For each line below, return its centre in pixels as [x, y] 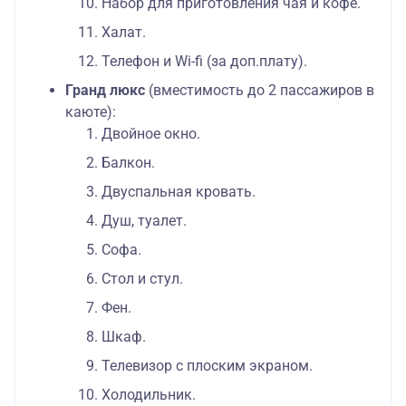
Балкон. [128, 163]
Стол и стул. [142, 279]
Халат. [124, 33]
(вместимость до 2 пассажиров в [261, 91]
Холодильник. [149, 395]
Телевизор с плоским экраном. [207, 366]
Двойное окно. [151, 134]
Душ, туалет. [144, 221]
